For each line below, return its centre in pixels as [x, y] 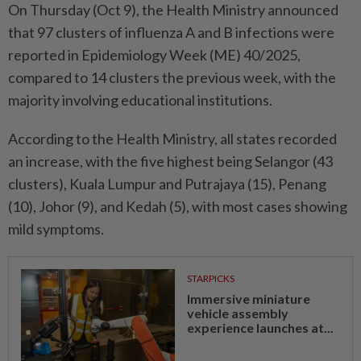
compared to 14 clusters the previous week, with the [172, 78]
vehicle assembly [237, 313]
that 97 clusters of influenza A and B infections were [171, 33]
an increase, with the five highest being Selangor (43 [170, 162]
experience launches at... [260, 328]
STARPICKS [210, 279]
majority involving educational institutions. [140, 100]
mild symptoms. [56, 229]
